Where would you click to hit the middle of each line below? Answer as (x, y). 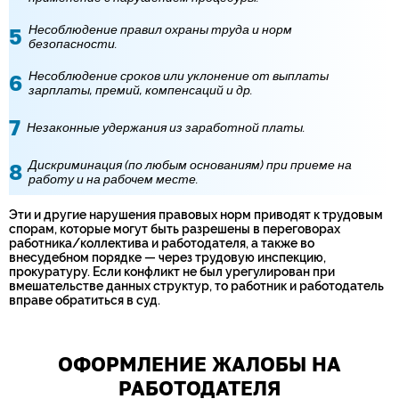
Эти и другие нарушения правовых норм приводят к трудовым (196, 215)
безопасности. (73, 44)
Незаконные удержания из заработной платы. (166, 127)
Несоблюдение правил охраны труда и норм (160, 29)
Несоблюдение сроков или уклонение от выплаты (179, 76)
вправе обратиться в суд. (85, 300)
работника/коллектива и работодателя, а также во (162, 243)
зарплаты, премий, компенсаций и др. (141, 90)
